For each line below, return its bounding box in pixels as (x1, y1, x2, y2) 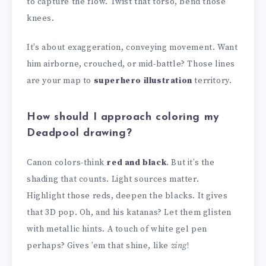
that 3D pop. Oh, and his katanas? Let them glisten (27, 207, 232, 218)
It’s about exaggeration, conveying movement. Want (27, 42, 238, 53)
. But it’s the (166, 157, 215, 169)
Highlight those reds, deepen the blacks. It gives (27, 191, 228, 202)
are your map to (27, 75, 94, 87)
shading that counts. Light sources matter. (27, 174, 199, 185)
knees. (27, 13, 55, 24)
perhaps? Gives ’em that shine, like (27, 240, 171, 252)
